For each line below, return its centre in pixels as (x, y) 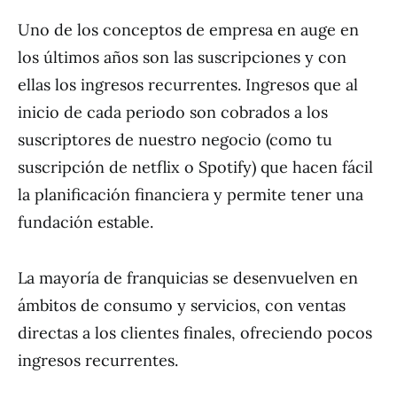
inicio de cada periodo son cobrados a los (173, 112)
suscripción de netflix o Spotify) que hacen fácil (195, 167)
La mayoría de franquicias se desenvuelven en (188, 278)
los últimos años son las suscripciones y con (182, 57)
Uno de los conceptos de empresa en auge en (188, 30)
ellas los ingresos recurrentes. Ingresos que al (188, 85)
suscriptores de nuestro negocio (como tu (175, 140)
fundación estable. (86, 222)
